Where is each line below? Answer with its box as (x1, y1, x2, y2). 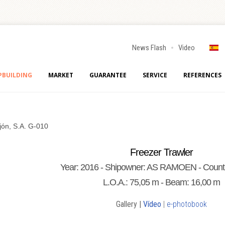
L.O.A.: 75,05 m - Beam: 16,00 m (102, 177, 220, 187)
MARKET (48, 71, 73, 79)
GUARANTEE (89, 71, 127, 79)
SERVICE (143, 71, 167, 79)
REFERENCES (183, 71, 221, 79)
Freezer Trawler (130, 147, 193, 158)
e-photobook (166, 199, 207, 209)
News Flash (132, 43, 166, 52)
